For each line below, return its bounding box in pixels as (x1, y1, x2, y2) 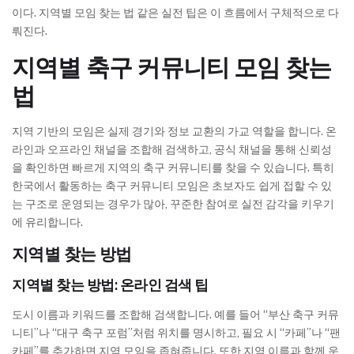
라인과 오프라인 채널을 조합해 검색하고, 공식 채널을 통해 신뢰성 (12, 143, 332, 156)
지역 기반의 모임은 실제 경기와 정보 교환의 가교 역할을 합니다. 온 (12, 125, 337, 138)
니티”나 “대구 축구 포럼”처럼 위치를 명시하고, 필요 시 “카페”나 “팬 (12, 326, 341, 340)
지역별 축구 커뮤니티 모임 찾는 (12, 53, 332, 82)
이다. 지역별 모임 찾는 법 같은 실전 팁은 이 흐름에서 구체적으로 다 (12, 6, 339, 20)
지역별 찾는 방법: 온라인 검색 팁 (12, 277, 209, 294)
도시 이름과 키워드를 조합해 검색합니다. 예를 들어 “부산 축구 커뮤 (12, 308, 339, 322)
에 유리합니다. (12, 216, 83, 229)
